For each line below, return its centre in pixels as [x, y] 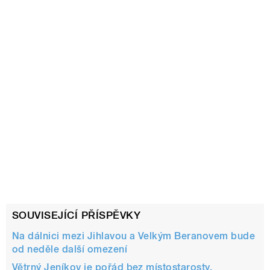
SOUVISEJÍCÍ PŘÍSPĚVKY [77, 215]
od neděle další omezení [70, 249]
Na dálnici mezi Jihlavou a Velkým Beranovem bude [134, 236]
